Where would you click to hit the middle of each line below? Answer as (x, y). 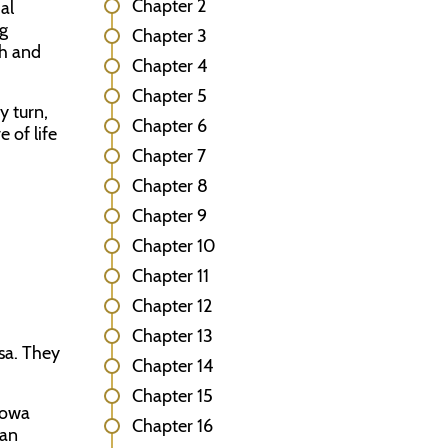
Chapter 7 (169, 156)
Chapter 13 (172, 336)
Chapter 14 (172, 366)
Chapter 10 (174, 246)
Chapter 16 (172, 426)
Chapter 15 (172, 396)
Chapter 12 (172, 306)
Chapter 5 (169, 96)
